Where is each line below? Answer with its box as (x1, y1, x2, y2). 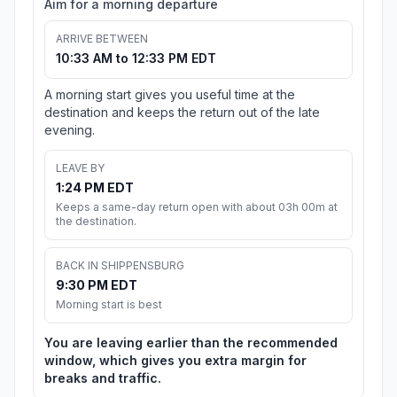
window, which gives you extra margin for (44, 353, 307, 369)
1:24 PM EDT (56, 180, 134, 196)
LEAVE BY (56, 161, 105, 175)
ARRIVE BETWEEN (56, 32, 148, 46)
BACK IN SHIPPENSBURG (56, 259, 184, 273)
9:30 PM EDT (56, 277, 137, 293)
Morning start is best (56, 298, 162, 312)
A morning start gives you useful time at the (44, 87, 295, 103)
